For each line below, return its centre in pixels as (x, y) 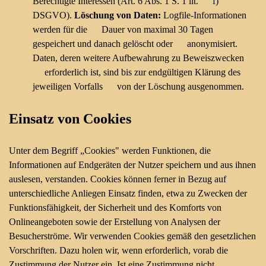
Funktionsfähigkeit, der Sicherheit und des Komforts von (115, 208)
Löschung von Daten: (118, 15)
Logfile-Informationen (204, 15)
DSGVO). (53, 15)
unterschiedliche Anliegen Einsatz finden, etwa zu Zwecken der (128, 193)
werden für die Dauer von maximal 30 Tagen (123, 29)
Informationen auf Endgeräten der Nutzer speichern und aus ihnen (132, 165)
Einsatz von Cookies (70, 119)
